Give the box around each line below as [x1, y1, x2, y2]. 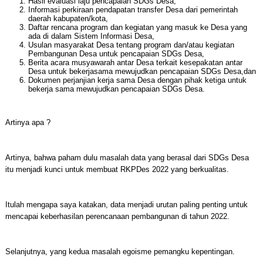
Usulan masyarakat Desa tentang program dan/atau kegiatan [28, 41, 234, 50]
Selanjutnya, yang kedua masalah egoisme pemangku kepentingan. [5, 247, 235, 257]
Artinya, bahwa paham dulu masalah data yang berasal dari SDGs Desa [5, 153, 249, 163]
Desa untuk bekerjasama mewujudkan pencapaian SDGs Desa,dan [28, 67, 256, 76]
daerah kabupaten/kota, [28, 14, 108, 23]
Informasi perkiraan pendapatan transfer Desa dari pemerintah [28, 5, 238, 15]
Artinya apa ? [5, 118, 50, 127]
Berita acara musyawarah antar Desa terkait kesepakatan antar [28, 58, 242, 68]
